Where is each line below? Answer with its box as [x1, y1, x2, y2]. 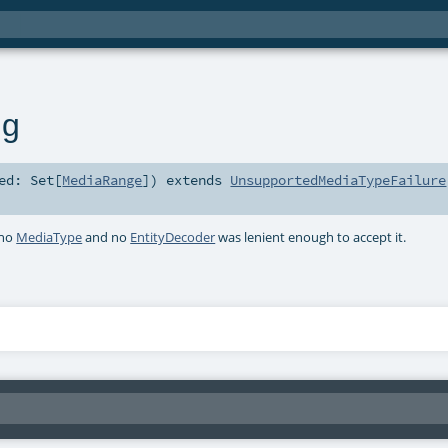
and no [82, 227, 131, 246]
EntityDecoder [130, 227, 216, 246]
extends [158, 171, 231, 190]
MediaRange [62, 171, 143, 190]
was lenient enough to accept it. [215, 227, 407, 246]
